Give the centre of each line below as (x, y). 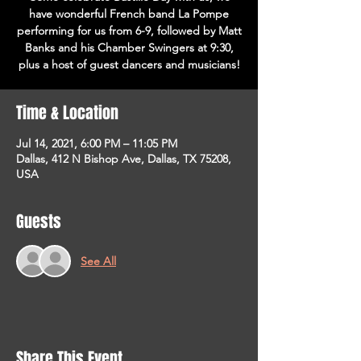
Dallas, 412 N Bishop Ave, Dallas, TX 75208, (124, 159)
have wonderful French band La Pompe (129, 14)
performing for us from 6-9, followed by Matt (129, 31)
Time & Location (67, 113)
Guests (39, 222)
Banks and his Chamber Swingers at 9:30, (129, 48)
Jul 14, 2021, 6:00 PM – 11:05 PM (97, 143)
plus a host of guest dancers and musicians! (129, 64)
